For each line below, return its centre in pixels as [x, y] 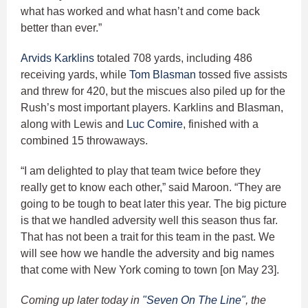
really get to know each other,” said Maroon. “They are [151, 187]
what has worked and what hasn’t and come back [140, 11]
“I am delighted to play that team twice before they [141, 170]
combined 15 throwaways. [86, 140]
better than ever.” [61, 27]
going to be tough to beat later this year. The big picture [154, 203]
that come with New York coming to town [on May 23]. [151, 269]
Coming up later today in [81, 300]
